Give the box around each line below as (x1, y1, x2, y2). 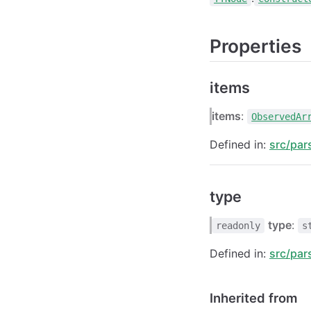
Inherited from (210, 289, 298, 305)
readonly (216, 219, 261, 231)
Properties (210, 35, 301, 58)
